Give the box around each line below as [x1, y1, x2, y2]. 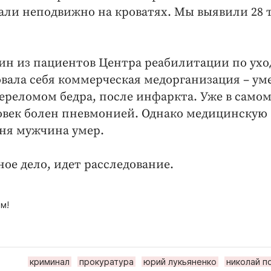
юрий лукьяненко [143, 256, 217, 267]
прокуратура [79, 256, 134, 267]
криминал [30, 256, 70, 267]
